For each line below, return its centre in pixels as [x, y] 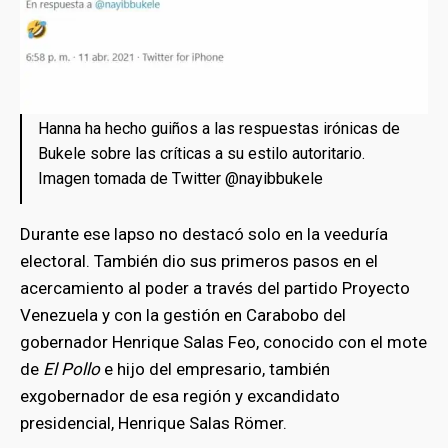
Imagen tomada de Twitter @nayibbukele [180, 179]
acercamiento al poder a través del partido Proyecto [215, 288]
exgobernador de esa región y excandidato [180, 396]
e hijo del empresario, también [215, 369]
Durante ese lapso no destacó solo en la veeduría [204, 234]
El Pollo [71, 369]
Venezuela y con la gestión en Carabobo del [183, 315]
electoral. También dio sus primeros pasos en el [199, 261]
